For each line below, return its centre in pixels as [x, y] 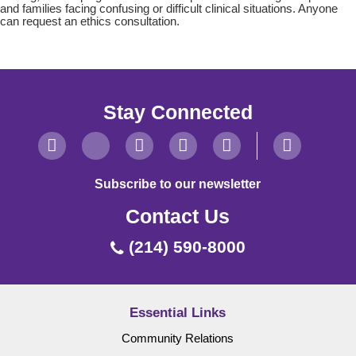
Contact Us [178, 217]
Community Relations [178, 338]
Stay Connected [178, 112]
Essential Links [178, 312]
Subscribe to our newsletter [178, 184]
